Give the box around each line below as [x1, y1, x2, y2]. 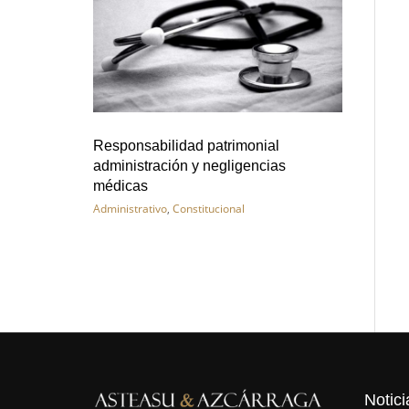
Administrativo [93, 201, 167, 217]
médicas [93, 178, 148, 194]
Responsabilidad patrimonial [93, 138, 279, 154]
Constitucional [173, 201, 245, 217]
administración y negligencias [93, 158, 286, 174]
